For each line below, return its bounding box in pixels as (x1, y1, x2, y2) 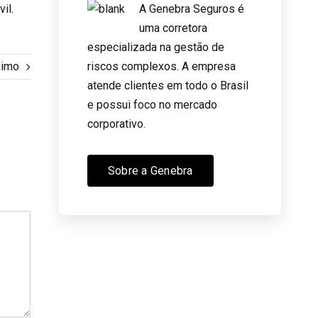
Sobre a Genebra (107, 163, 193, 177)
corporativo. (87, 116, 146, 131)
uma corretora (138, 21, 207, 35)
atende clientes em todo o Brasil (87, 78, 248, 92)
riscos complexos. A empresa (87, 59, 236, 73)
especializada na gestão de (87, 40, 224, 54)
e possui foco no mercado (87, 97, 217, 111)
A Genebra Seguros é (138, 1, 244, 16)
